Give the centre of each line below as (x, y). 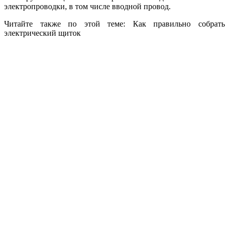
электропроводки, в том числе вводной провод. (87, 6)
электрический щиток (42, 33)
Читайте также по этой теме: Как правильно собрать (114, 24)
